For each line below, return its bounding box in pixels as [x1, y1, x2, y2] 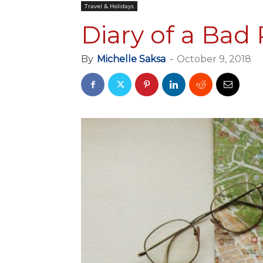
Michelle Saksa [97, 53, 166, 65]
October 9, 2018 [177, 53, 251, 65]
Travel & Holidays [85, 2, 134, 10]
